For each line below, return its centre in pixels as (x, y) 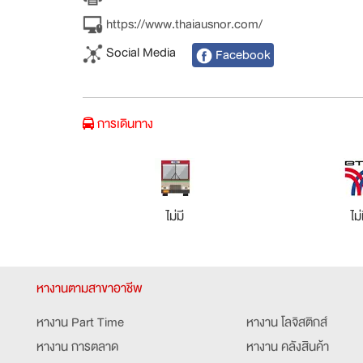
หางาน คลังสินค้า (287, 347)
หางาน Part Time (80, 323)
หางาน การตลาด (77, 347)
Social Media (139, 53)
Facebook (241, 56)
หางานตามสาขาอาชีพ (90, 289)
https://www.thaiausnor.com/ (183, 24)
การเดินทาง (124, 124)
